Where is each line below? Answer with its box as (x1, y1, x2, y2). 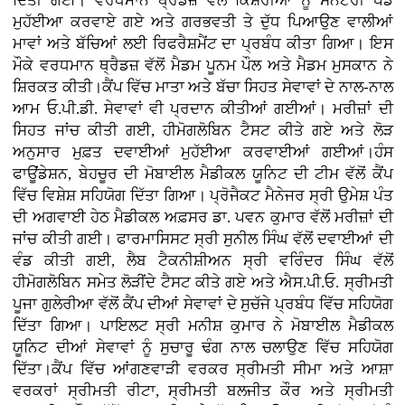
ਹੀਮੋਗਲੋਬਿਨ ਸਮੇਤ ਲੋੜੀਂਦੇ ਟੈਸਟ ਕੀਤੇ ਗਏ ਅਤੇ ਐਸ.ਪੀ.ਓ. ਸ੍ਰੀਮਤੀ (13, 273, 393, 291)
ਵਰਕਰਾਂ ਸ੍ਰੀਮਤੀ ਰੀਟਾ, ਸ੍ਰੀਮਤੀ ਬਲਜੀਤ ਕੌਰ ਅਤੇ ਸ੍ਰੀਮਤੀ (13, 381, 393, 400)
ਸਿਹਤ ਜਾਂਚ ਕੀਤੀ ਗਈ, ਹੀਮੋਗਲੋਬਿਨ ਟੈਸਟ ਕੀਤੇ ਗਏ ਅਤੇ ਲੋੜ (13, 121, 393, 139)
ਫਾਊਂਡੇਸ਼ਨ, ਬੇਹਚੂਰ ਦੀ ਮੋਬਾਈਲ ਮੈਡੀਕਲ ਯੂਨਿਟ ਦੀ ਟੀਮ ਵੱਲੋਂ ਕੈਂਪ (13, 165, 393, 183)
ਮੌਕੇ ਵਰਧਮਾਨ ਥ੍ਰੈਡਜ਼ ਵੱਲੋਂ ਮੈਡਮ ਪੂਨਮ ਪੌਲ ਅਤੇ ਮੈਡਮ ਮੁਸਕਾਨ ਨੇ (13, 56, 393, 74)
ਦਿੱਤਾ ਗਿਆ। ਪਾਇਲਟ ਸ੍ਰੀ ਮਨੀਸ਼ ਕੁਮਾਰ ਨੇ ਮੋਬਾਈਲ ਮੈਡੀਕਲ (13, 316, 393, 334)
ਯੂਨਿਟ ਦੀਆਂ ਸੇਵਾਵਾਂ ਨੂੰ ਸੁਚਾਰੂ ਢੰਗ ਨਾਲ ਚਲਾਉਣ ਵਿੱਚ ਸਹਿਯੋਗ (13, 338, 393, 356)
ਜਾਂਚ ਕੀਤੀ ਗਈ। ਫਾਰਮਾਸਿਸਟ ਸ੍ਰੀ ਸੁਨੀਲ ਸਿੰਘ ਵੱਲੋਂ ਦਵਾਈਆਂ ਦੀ (13, 230, 393, 248)
